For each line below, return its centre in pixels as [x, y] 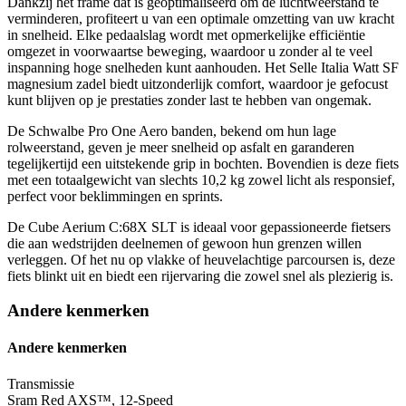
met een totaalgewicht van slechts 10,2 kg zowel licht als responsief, [201, 179]
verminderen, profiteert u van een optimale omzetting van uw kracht [201, 18]
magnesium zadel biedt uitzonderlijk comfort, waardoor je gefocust [198, 83]
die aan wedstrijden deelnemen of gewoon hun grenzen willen [184, 243]
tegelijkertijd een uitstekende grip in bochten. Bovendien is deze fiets [203, 163]
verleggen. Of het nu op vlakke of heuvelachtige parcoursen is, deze [201, 259]
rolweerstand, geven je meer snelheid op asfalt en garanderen [181, 147]
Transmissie [41, 383]
